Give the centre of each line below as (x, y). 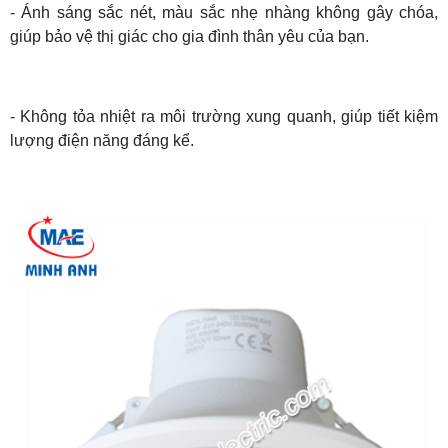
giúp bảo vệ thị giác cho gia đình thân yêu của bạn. (189, 36)
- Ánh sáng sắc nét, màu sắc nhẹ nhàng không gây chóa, (224, 12)
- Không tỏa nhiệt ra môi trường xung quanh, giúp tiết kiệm (224, 116)
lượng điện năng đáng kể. (102, 140)
